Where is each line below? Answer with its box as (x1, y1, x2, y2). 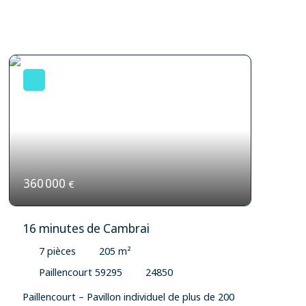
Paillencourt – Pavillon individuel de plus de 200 (23, 290, 235, 303)
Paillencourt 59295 (39, 266, 123, 279)
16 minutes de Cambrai (23, 221, 150, 237)
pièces (47, 245, 76, 258)
